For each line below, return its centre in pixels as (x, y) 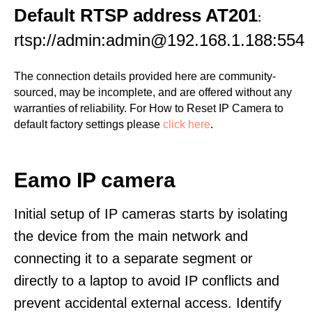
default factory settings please (88, 124)
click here (187, 124)
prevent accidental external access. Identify (148, 303)
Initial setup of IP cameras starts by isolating (151, 214)
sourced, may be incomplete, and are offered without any (153, 92)
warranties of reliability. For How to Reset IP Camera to (149, 108)
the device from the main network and (131, 236)
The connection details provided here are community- (145, 76)
